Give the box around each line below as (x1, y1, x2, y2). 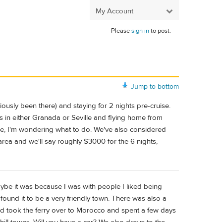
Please (111, 27, 131, 35)
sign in (131, 27, 149, 35)
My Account (96, 6, 133, 16)
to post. (149, 27, 171, 35)
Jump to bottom (131, 82, 179, 91)
